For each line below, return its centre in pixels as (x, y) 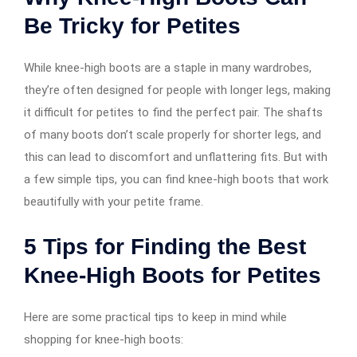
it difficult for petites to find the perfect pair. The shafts (173, 112)
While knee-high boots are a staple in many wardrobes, (168, 67)
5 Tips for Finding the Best (165, 246)
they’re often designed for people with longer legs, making (177, 90)
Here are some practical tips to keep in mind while (155, 317)
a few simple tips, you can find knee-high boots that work (176, 179)
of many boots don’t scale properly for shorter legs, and (173, 134)
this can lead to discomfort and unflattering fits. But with (176, 157)
